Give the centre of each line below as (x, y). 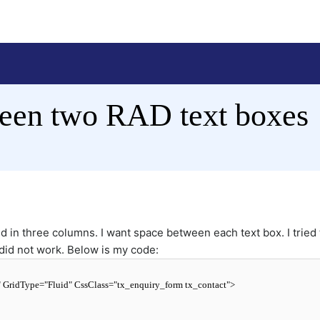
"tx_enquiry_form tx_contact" (172, 285)
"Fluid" (58, 285)
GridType (21, 285)
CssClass (91, 285)
